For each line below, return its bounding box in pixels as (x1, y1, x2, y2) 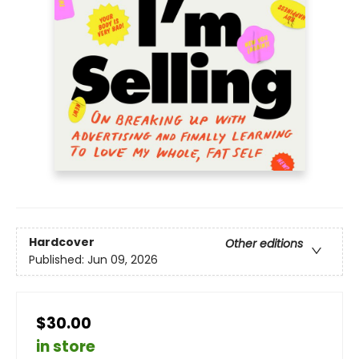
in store (36, 335, 95, 357)
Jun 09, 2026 (87, 252, 158, 268)
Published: (29, 252, 87, 268)
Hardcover (29, 234, 95, 251)
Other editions (225, 236, 303, 252)
